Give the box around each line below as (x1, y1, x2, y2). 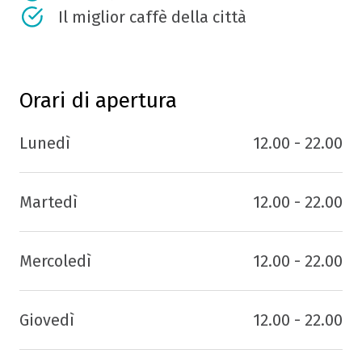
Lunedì (19, 133, 70, 153)
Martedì (19, 192, 78, 212)
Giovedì (19, 309, 74, 330)
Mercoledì (19, 250, 91, 271)
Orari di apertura (19, 87, 177, 113)
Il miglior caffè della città (58, 6, 246, 27)
